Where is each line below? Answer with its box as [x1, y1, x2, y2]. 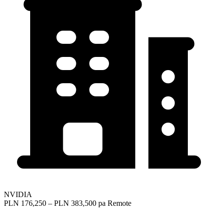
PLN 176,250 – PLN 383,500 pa [4, 199, 106, 207]
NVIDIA [4, 190, 32, 199]
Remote [108, 199, 131, 207]
